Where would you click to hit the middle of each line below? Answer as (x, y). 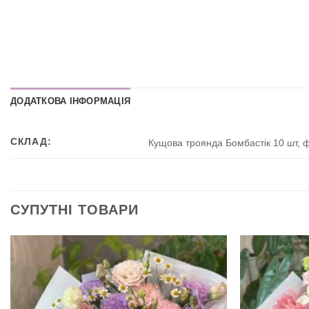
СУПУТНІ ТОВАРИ (74, 210)
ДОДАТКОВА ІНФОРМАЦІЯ (71, 101)
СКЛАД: (31, 142)
